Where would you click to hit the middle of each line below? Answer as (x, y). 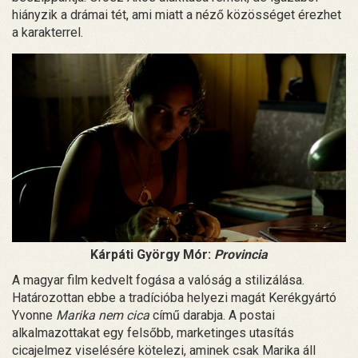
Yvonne (34, 315)
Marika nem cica (103, 315)
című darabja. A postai (212, 315)
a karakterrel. (48, 33)
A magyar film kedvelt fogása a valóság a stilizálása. (158, 280)
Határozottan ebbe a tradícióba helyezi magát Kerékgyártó (174, 297)
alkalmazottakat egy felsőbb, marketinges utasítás (153, 332)
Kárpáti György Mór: (152, 254)
